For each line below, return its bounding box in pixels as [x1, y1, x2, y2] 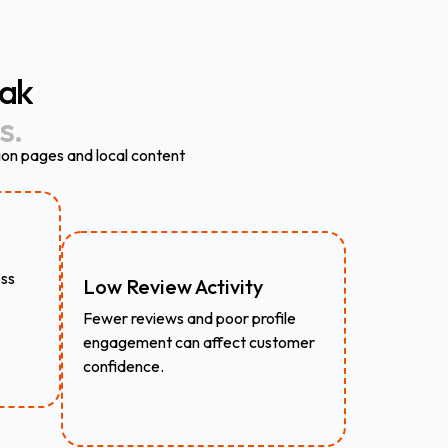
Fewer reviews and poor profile [83, 308, 296, 328]
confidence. [83, 356, 164, 376]
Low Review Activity [83, 274, 263, 299]
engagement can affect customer [83, 332, 315, 352]
